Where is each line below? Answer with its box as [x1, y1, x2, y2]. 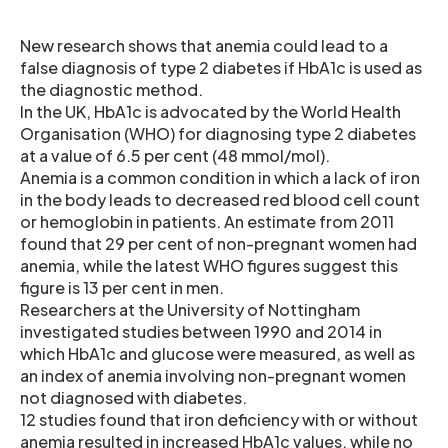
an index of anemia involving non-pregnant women [20, 364, 406, 386]
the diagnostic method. [20, 78, 203, 100]
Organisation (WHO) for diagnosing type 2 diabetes [20, 122, 416, 144]
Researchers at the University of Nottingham [20, 298, 360, 320]
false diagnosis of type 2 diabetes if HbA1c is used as [20, 56, 422, 78]
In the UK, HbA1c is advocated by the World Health [20, 100, 401, 122]
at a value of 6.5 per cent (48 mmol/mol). [20, 144, 330, 166]
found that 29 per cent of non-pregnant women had [20, 232, 417, 254]
